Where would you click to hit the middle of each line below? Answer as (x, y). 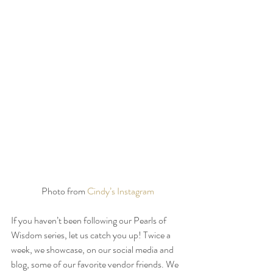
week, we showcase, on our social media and (93, 249)
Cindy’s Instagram (120, 191)
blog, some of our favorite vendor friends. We (96, 264)
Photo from (64, 191)
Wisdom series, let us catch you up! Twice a (92, 235)
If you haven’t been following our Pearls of (90, 220)
